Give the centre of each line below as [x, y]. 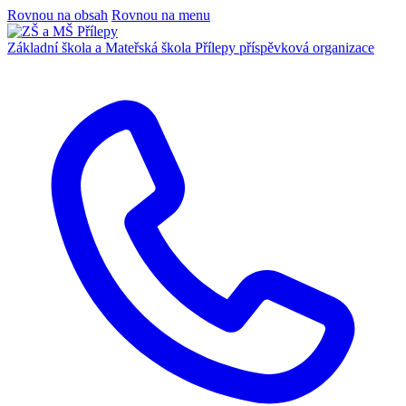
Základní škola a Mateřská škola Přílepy [123, 48]
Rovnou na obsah [58, 15]
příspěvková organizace [307, 48]
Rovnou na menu [161, 15]
